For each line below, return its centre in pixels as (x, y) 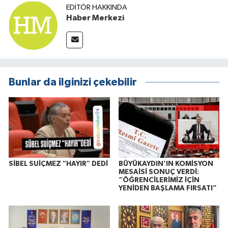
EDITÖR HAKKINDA (97, 8)
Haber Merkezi (95, 18)
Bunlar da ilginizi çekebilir (73, 82)
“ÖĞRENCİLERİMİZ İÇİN (159, 180)
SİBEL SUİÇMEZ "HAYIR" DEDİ (58, 164)
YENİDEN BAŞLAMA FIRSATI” (167, 189)
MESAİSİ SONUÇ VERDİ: (159, 172)
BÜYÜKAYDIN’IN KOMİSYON (166, 164)
